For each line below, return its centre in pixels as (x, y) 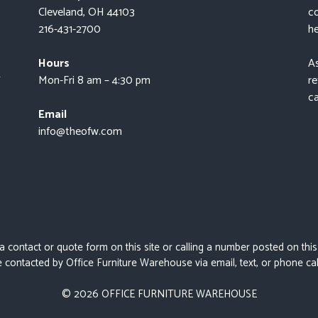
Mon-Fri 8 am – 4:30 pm (94, 80)
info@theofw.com (80, 131)
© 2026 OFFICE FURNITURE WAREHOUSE (159, 294)
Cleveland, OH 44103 (86, 12)
